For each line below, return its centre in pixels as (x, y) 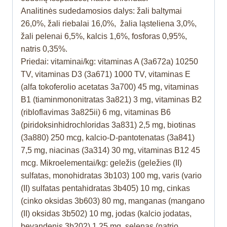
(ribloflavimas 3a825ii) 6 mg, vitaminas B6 (96, 112)
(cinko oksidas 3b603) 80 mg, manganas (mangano (113, 201)
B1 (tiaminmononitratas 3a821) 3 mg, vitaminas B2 (111, 99)
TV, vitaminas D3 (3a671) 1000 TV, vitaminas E (106, 74)
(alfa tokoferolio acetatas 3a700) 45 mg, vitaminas (110, 87)
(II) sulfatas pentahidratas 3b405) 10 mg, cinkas (105, 188)
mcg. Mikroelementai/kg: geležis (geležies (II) (101, 163)
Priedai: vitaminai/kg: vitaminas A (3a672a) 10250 (109, 61)
